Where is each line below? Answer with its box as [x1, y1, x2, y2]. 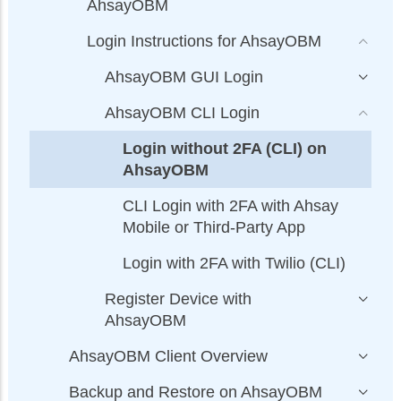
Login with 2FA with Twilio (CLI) [123, 253, 346, 272]
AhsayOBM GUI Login [105, 67, 263, 86]
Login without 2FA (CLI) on [123, 139, 327, 158]
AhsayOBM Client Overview [69, 346, 268, 365]
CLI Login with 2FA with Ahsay [123, 196, 338, 215]
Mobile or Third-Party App [123, 218, 305, 236]
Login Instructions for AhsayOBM [87, 31, 321, 50]
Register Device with [105, 289, 252, 308]
